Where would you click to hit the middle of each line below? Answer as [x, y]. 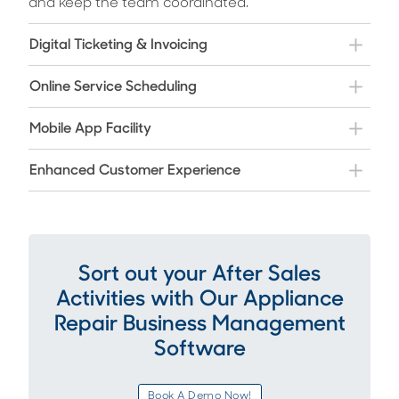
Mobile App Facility [90, 129]
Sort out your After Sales [199, 276]
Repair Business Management [199, 326]
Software [199, 350]
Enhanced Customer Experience [135, 171]
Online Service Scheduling [113, 87]
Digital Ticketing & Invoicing [118, 45]
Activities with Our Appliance [199, 301]
